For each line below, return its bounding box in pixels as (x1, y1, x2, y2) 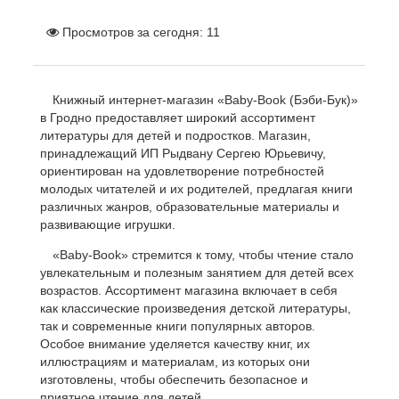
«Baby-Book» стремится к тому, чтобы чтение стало (53, 248, 354, 262)
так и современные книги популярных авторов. (40, 319, 316, 333)
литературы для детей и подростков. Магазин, (40, 128, 312, 142)
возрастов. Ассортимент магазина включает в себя (40, 283, 338, 297)
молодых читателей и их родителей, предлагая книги (40, 182, 354, 196)
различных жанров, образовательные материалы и (40, 199, 340, 214)
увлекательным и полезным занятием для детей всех (40, 265, 354, 280)
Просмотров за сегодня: (59, 25, 208, 39)
